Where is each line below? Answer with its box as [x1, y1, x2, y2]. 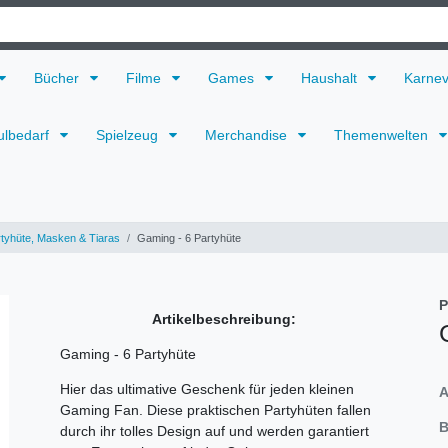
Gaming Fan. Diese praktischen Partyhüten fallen [60, 401, 371, 418]
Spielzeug [96, 127, 162, 144]
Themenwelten [334, 127, 432, 144]
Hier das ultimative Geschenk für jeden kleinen [60, 380, 354, 397]
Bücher [34, 69, 83, 86]
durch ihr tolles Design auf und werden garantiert [60, 422, 369, 439]
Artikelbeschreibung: [152, 310, 296, 327]
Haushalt [301, 69, 361, 86]
